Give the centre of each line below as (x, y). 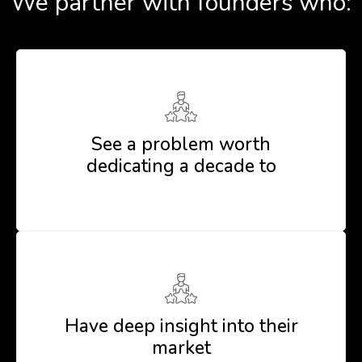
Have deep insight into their (181, 326)
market (181, 347)
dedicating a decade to (181, 166)
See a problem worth (181, 144)
